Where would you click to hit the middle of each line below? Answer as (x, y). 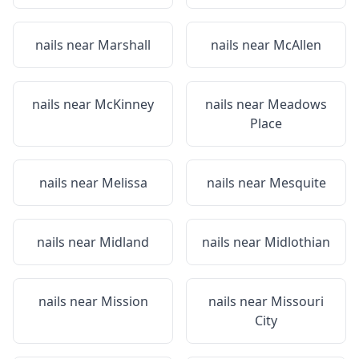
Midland (124, 242)
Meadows (297, 104)
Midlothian (297, 242)
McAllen (297, 45)
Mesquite (297, 183)
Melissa (124, 183)
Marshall (124, 45)
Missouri (297, 301)
